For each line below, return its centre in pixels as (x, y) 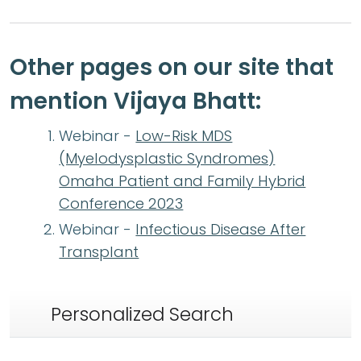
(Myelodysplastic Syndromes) (167, 158)
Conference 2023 (121, 203)
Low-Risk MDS (184, 135)
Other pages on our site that (172, 67)
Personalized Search (142, 315)
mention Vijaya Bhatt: (135, 101)
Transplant (99, 252)
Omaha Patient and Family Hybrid (183, 180)
